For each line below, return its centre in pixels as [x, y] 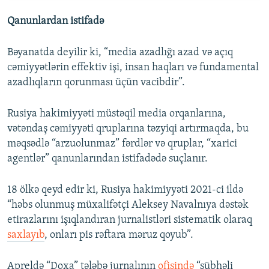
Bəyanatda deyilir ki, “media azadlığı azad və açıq [120, 52]
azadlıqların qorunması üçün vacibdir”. [96, 82]
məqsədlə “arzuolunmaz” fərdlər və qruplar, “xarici [122, 144]
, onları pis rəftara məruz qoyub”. [119, 235]
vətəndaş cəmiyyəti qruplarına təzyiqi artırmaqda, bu [128, 128]
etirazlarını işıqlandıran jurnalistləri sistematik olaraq [130, 220]
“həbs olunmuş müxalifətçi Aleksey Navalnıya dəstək [128, 205]
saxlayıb [26, 235]
